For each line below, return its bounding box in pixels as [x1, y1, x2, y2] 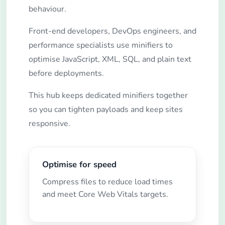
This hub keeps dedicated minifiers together [29, 89, 188, 101]
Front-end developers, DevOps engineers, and [29, 25, 196, 37]
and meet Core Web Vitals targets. [42, 189, 168, 200]
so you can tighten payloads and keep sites [29, 103, 183, 115]
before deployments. [29, 67, 104, 79]
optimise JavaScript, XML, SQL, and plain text [29, 53, 191, 65]
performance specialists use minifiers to [29, 39, 173, 51]
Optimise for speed [42, 159, 117, 171]
